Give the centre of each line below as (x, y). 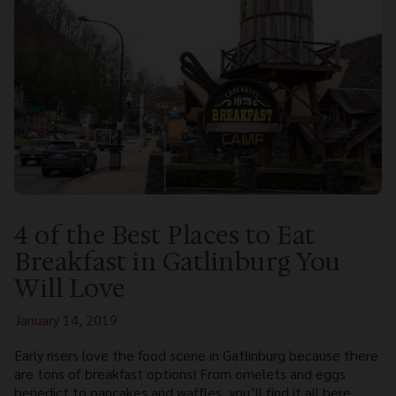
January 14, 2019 (66, 319)
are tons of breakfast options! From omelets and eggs (180, 373)
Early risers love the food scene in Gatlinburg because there (196, 354)
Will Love (70, 288)
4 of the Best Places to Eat (165, 235)
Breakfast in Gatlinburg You (178, 261)
